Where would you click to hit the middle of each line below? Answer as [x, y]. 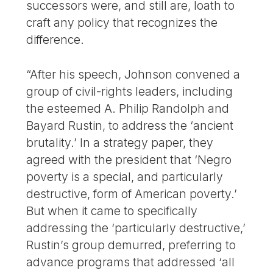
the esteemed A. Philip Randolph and [128, 108]
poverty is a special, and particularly [125, 176]
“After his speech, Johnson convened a [133, 74]
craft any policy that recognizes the [122, 22]
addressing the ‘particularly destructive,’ [136, 228]
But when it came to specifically [112, 211]
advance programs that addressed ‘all [131, 262]
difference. [55, 39]
